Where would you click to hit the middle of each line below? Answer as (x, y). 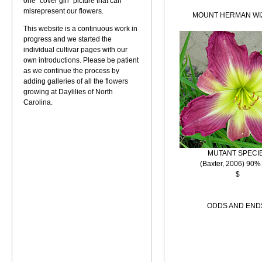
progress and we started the (68, 39)
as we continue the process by (71, 71)
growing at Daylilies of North (68, 92)
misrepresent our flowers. (63, 11)
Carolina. (38, 102)
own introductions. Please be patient (81, 60)
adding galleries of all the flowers (76, 81)
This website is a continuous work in (80, 29)
